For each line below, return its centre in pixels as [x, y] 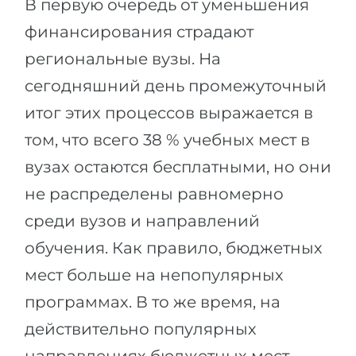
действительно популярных [141, 329]
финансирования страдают [139, 32]
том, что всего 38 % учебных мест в [167, 140]
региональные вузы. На [123, 59]
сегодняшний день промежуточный [176, 86]
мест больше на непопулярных [154, 275]
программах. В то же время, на [153, 302]
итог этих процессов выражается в [169, 113]
